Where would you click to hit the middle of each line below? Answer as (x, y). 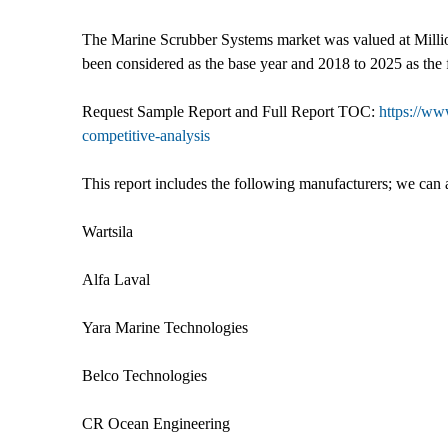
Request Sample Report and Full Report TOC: (230, 111)
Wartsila (107, 231)
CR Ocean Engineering (156, 423)
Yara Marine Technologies (165, 327)
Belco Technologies (144, 375)
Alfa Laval (116, 279)
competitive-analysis (146, 135)
